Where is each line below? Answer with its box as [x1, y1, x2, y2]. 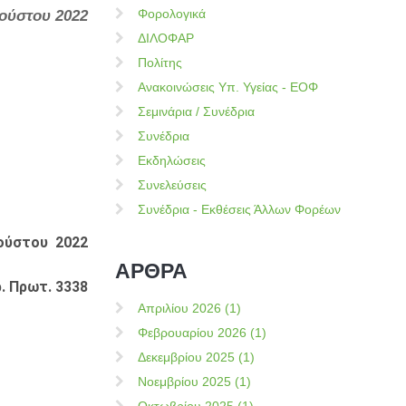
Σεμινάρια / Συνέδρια [138, 104, 255, 119]
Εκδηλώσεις [138, 153, 206, 168]
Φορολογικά [138, 6, 206, 21]
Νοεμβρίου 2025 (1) [138, 374, 251, 389]
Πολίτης [138, 55, 182, 70]
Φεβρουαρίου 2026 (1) [138, 325, 266, 340]
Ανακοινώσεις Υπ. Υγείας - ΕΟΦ [138, 80, 318, 94]
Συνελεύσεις [138, 178, 207, 192]
